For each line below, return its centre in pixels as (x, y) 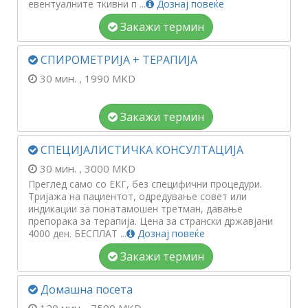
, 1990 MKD (107, 78)
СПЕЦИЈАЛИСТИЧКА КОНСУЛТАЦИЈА (141, 150)
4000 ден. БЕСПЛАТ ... (77, 233)
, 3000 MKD (107, 168)
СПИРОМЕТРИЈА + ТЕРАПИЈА (118, 60)
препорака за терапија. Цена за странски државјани (151, 221)
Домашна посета (85, 289)
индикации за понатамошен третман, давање (135, 209)
